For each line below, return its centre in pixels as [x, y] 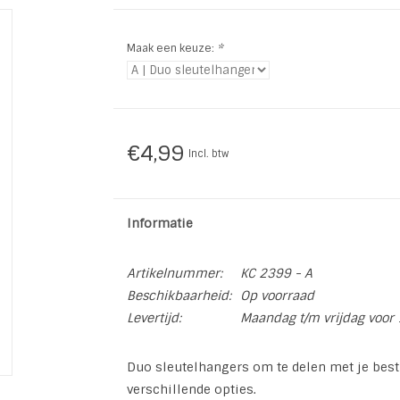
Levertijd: [154, 318]
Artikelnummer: [174, 273]
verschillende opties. [191, 389]
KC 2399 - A [276, 273]
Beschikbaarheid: [179, 296]
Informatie [159, 223]
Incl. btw [208, 154]
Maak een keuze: [171, 48]
